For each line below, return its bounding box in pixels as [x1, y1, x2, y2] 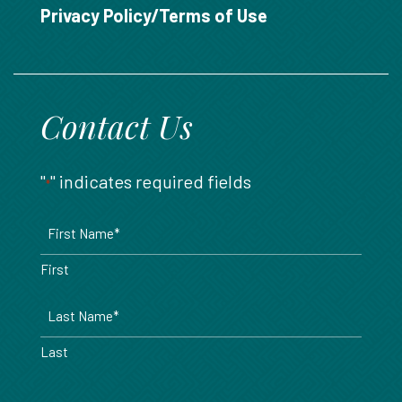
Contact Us [40, 104, 193, 147]
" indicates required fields [50, 170, 251, 192]
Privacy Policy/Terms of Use [40, 4, 267, 26]
